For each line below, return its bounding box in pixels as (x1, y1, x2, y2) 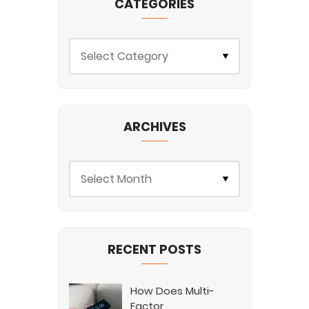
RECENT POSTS (108, 241, 201, 259)
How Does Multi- (130, 283, 215, 299)
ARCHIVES (123, 118, 186, 136)
